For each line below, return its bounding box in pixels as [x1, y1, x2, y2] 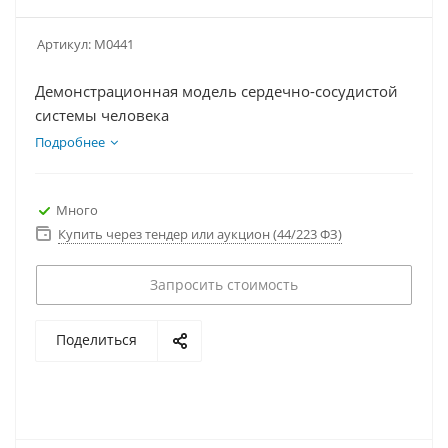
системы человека [35, 105, 169, 125]
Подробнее [35, 133, 105, 151]
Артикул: [37, 35, 91, 53]
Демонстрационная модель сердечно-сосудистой [35, 81, 398, 101]
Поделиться [56, 330, 137, 349]
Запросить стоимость [150, 275, 298, 294]
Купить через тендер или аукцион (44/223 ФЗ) [58, 225, 342, 243]
